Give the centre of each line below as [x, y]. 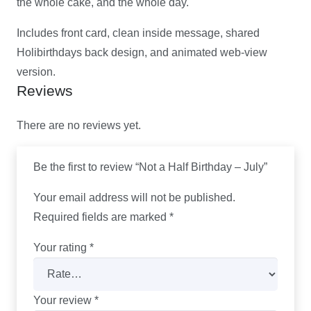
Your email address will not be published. [134, 197]
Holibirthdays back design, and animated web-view [142, 52]
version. [36, 72]
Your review [64, 300]
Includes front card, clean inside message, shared [138, 33]
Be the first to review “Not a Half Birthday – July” [152, 167]
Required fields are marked [101, 217]
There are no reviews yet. [79, 125]
